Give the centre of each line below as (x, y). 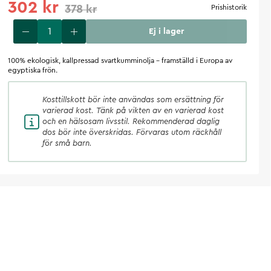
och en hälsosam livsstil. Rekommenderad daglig (131, 121)
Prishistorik (229, 7)
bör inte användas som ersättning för (156, 100)
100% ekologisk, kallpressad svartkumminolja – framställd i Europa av (120, 60)
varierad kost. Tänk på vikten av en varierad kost (133, 110)
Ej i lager (167, 31)
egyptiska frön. (33, 70)
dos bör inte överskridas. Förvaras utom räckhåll (132, 132)
